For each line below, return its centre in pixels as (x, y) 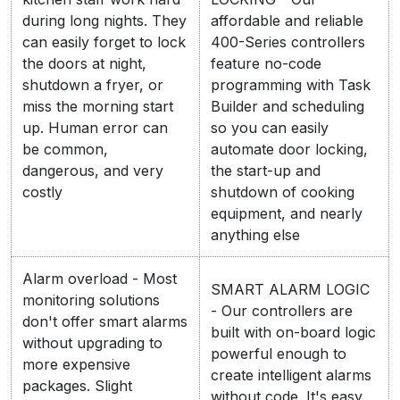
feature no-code (266, 63)
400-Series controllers (288, 42)
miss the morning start (98, 106)
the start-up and (266, 171)
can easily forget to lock (104, 42)
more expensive (76, 364)
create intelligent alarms (291, 375)
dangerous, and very (93, 171)
